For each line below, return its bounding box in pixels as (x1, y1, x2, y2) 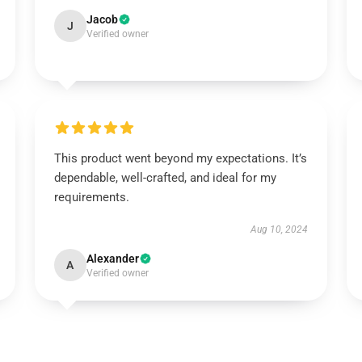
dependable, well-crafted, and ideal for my (53, 170, 276, 185)
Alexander (86, 252, 139, 265)
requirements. (53, 190, 129, 204)
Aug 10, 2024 (250, 224, 309, 235)
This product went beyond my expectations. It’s (53, 151, 307, 166)
